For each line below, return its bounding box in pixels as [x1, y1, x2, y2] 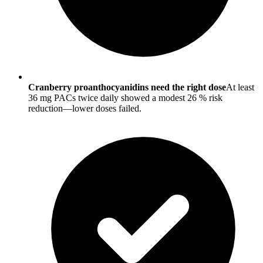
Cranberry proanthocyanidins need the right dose [28, 82, 226, 93]
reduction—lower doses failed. [28, 103, 141, 114]
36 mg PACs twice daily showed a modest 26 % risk [28, 93, 222, 103]
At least [226, 82, 254, 93]
